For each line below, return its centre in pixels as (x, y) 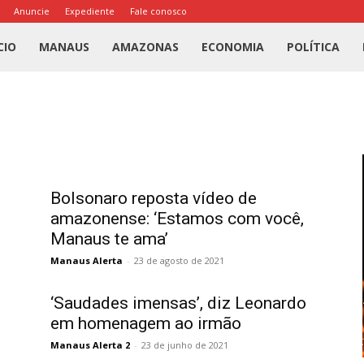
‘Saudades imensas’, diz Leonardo (178, 303)
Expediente (90, 11)
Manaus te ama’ (109, 239)
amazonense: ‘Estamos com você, (177, 219)
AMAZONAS (146, 47)
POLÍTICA (314, 47)
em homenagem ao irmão (146, 323)
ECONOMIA (233, 47)
